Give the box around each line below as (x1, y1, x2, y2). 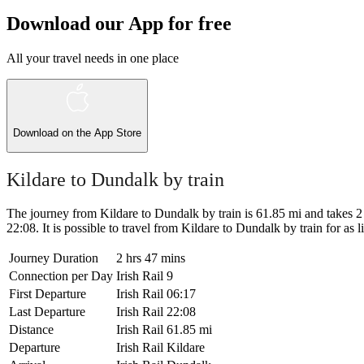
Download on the (13, 127, 94, 140)
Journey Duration (9, 251, 98, 266)
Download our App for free (6, 13, 232, 35)
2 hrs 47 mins (116, 251, 185, 266)
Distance (9, 323, 54, 337)
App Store (94, 127, 141, 140)
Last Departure (9, 305, 85, 319)
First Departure (9, 287, 86, 301)
